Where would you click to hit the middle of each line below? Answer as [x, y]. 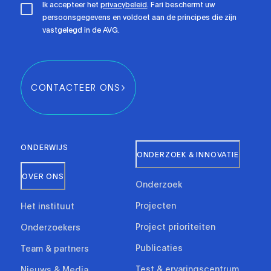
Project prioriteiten [175, 226]
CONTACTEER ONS [76, 87]
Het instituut [48, 205]
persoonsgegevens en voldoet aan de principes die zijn [140, 17]
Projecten [155, 205]
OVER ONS [43, 176]
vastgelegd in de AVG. [81, 29]
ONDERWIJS [44, 147]
